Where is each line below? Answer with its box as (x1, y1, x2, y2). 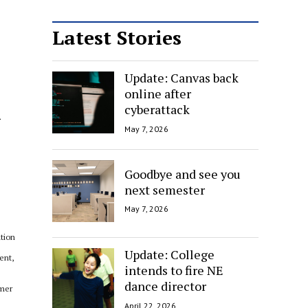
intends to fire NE (124, 261, 223, 278)
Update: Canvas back (124, 69, 239, 86)
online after (124, 85, 191, 102)
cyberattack (124, 100, 190, 118)
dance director (124, 277, 206, 294)
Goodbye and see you (124, 165, 241, 182)
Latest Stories (52, 25, 181, 50)
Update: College (124, 245, 214, 263)
